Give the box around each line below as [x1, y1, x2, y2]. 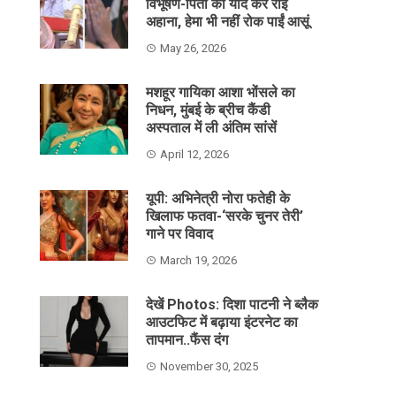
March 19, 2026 [160, 254, 238, 267]
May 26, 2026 [160, 42, 227, 55]
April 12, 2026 [160, 148, 230, 161]
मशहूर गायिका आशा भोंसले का [146, 84, 296, 101]
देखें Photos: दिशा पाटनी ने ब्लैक [146, 296, 319, 313]
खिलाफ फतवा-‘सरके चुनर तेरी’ [146, 208, 304, 225]
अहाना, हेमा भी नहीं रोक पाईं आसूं [146, 13, 310, 30]
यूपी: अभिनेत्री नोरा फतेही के [146, 190, 291, 207]
